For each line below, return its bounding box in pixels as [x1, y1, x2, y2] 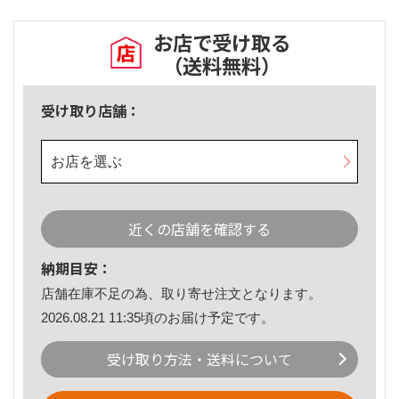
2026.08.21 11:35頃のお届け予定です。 [41, 309, 274, 325]
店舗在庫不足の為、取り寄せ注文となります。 [41, 286, 322, 302]
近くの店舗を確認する [128, 218, 271, 240]
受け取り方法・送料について [107, 348, 292, 370]
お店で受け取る [153, 28, 290, 57]
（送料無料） [163, 51, 281, 80]
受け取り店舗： [41, 100, 141, 122]
